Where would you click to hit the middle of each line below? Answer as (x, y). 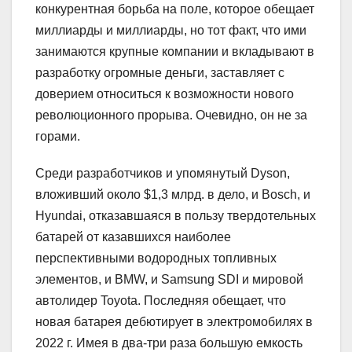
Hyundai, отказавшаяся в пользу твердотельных (176, 215)
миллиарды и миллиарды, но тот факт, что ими (171, 30)
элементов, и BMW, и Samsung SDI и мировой (169, 279)
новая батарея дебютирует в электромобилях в (174, 321)
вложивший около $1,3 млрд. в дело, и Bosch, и (173, 194)
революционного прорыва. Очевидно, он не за (171, 115)
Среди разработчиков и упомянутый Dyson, (163, 173)
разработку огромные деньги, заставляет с (160, 72)
